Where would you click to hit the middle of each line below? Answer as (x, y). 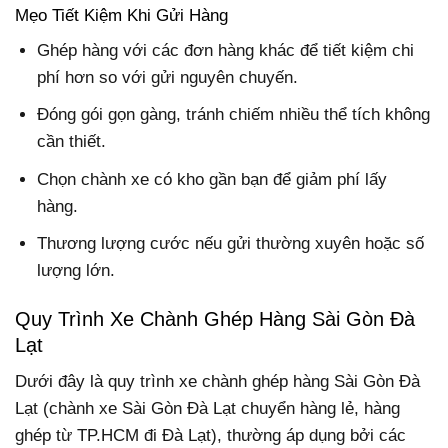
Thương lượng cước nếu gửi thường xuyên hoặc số (231, 243)
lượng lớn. (76, 270)
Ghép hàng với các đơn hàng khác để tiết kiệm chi (226, 51)
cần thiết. (72, 142)
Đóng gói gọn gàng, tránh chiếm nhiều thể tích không (234, 115)
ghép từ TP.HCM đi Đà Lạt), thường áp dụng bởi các (210, 436)
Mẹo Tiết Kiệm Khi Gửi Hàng (121, 15)
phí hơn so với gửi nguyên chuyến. (168, 78)
